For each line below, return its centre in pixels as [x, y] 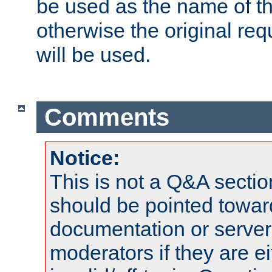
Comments [107, 117]
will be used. [93, 55]
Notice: [85, 158]
